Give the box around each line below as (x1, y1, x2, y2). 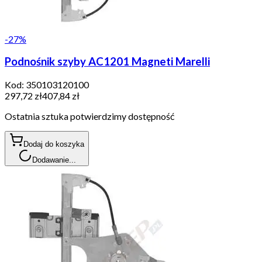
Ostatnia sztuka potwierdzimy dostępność (5, 111, 174, 122)
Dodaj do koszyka (23, 140, 84, 149)
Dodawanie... (32, 156, 76, 165)
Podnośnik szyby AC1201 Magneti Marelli (5, 55, 210, 68)
